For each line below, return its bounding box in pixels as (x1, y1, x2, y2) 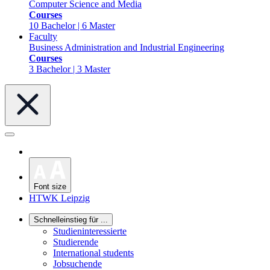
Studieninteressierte (53, 225, 127, 236)
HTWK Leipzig (29, 192, 90, 203)
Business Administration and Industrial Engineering (29, 42, 224, 52)
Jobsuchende (53, 258, 102, 269)
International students (53, 247, 134, 258)
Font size (34, 181, 66, 191)
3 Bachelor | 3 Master (29, 64, 110, 74)
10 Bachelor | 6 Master (29, 20, 115, 31)
